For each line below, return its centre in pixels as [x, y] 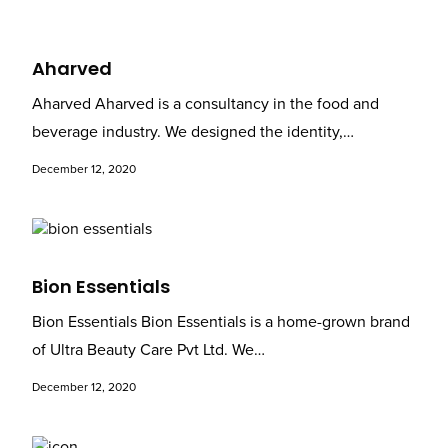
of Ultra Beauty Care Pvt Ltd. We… [148, 350]
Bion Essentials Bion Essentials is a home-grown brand [220, 322]
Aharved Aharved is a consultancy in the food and [205, 104]
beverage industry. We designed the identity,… [192, 132]
